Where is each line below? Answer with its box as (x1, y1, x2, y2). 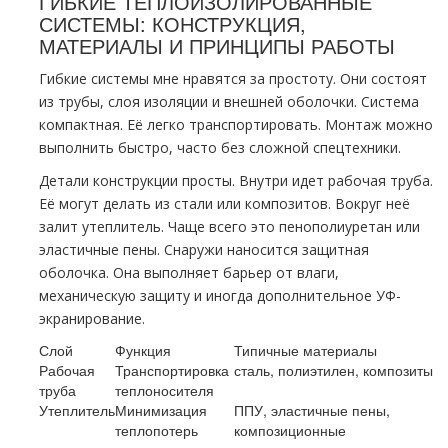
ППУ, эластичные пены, (234, 400, 390, 420)
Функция (115, 340, 171, 360)
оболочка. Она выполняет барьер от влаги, (39, 263, 339, 282)
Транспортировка (115, 360, 229, 380)
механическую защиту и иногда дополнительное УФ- (39, 286, 401, 305)
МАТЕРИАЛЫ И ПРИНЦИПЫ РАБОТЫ (39, 31, 395, 60)
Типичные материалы (234, 340, 377, 360)
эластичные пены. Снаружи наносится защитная (39, 240, 369, 259)
